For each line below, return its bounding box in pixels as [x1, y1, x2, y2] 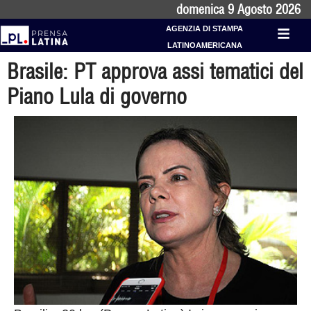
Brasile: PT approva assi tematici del [7, 58, 303, 85]
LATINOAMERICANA [167, 41, 242, 49]
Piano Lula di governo [7, 83, 187, 110]
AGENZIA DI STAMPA [166, 24, 244, 33]
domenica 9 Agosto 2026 [176, 1, 301, 17]
